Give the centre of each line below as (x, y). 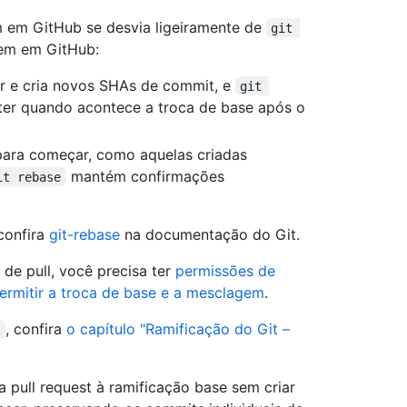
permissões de (225, 270)
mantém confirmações (147, 176)
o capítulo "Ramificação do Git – (180, 328)
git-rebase (84, 234)
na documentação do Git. (209, 234)
